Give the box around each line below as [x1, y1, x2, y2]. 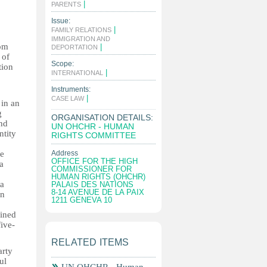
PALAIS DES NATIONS [51, 180, 133, 189]
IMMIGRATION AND [51, 35, 110, 42]
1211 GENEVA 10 [51, 195, 112, 204]
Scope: [51, 60, 74, 68]
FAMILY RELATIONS [51, 26, 111, 33]
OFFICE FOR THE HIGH [51, 157, 138, 166]
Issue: [51, 17, 70, 25]
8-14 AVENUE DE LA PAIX [51, 188, 144, 197]
